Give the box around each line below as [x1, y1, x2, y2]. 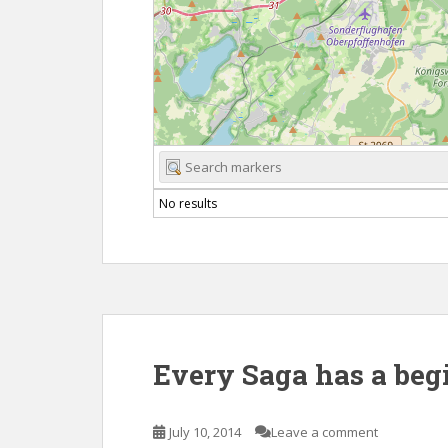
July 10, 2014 [169, 423, 241, 441]
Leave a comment [271, 423, 378, 441]
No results [159, 195, 217, 212]
